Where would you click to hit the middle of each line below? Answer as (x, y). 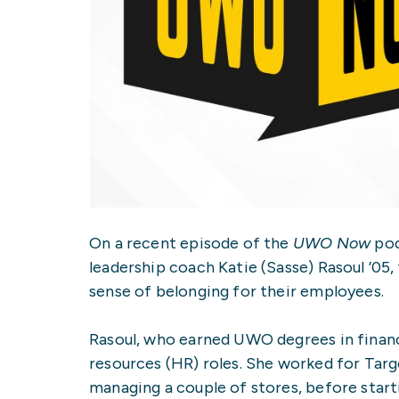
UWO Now (332, 243)
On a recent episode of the (191, 243)
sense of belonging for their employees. (237, 291)
